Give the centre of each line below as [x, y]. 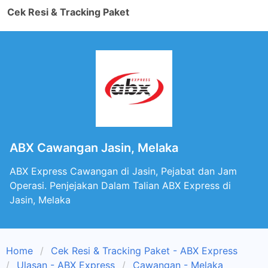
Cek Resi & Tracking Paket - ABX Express [144, 251]
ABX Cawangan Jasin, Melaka [94, 148]
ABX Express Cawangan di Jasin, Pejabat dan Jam [123, 171]
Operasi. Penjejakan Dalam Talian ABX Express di [120, 185]
